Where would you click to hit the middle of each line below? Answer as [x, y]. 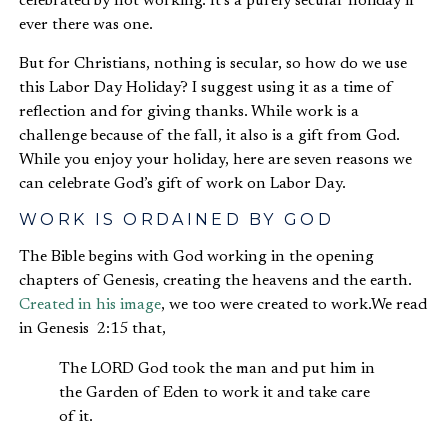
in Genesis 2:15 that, [92, 328]
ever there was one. [86, 25]
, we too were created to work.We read [294, 304]
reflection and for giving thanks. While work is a [189, 111]
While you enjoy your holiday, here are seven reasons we [215, 159]
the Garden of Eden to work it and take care [214, 392]
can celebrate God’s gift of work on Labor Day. [182, 183]
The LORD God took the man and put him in [217, 368]
